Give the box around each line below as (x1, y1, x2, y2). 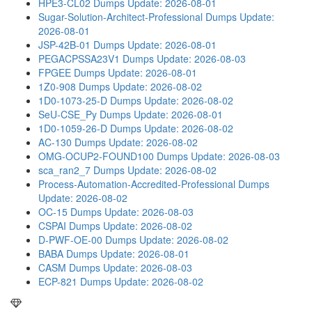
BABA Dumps (38, 247, 97, 260)
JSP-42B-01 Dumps (38, 38, 125, 52)
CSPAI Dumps (38, 219, 100, 233)
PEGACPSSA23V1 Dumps (38, 52, 154, 65)
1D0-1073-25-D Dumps (38, 93, 141, 107)
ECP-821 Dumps (38, 274, 111, 288)
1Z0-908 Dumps (38, 79, 110, 93)
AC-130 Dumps (38, 135, 106, 149)
